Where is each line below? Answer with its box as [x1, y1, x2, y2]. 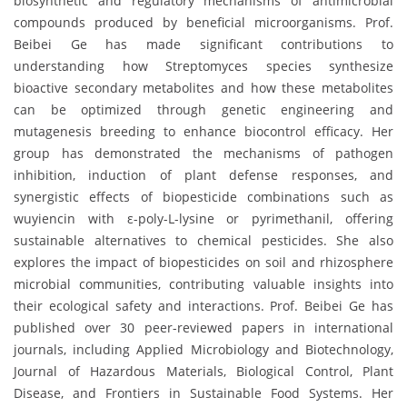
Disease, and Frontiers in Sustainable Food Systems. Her [14, 384, 393, 402]
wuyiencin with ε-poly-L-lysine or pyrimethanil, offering [14, 210, 393, 228]
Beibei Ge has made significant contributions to [14, 35, 393, 54]
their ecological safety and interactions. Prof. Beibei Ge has [14, 297, 393, 315]
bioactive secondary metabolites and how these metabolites [14, 79, 393, 97]
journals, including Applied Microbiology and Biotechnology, [14, 341, 393, 359]
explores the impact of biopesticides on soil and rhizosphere [14, 253, 393, 272]
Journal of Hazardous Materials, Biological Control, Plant [14, 362, 393, 381]
